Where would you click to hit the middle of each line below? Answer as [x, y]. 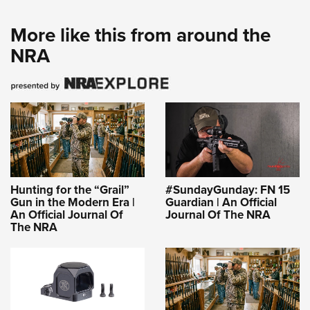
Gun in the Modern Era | [73, 202]
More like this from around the [140, 35]
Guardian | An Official [221, 202]
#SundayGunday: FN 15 [228, 190]
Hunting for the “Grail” [70, 190]
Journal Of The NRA [218, 215]
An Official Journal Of [67, 215]
